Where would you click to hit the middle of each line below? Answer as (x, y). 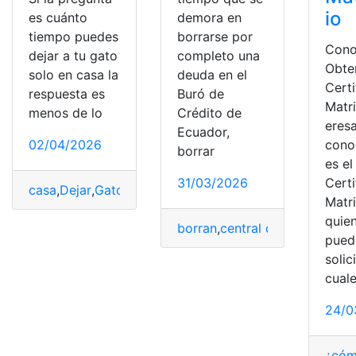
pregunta (154, 190)
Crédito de (209, 112)
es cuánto (58, 17)
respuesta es (67, 93)
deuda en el (212, 74)
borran (197, 228)
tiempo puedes (74, 36)
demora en (209, 17)
